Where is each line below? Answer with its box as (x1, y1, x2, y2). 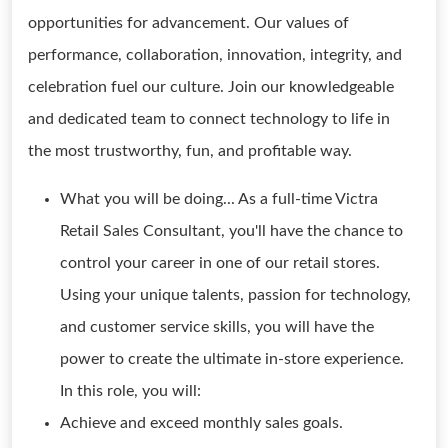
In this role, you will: (60, 383, 201, 399)
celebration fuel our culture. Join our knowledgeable (28, 79, 394, 95)
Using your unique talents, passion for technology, (60, 287, 411, 303)
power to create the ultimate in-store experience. (60, 351, 404, 367)
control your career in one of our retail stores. (60, 255, 380, 271)
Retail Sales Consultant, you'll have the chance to (60, 223, 403, 239)
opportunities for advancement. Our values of (28, 15, 349, 31)
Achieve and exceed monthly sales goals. (60, 415, 343, 431)
